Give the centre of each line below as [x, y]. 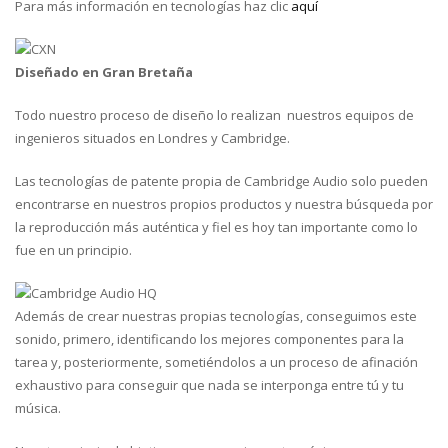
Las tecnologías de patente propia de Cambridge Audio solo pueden [221, 181]
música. [38, 408]
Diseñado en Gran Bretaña [104, 72]
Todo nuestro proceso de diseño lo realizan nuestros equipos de [214, 115]
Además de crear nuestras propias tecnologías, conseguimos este [216, 316]
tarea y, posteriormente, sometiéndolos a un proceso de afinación [216, 362]
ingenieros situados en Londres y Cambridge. [152, 138]
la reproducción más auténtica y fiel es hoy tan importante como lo [216, 227]
